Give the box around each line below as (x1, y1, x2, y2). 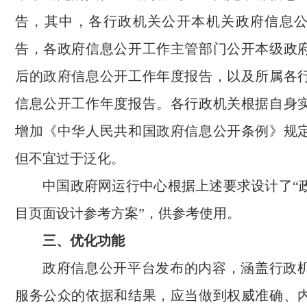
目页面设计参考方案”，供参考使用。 (15, 206, 241, 221)
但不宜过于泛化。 (15, 151, 125, 166)
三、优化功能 (42, 233, 125, 248)
